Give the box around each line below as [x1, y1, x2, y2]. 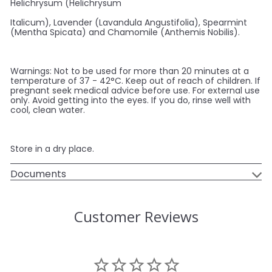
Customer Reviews [73, 206, 199, 227]
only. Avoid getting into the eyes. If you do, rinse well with [10, 94, 251, 107]
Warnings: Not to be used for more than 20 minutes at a [10, 65, 249, 78]
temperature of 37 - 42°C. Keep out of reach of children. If [10, 75, 260, 87]
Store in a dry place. [10, 143, 94, 155]
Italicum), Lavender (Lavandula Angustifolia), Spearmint [10, 16, 247, 29]
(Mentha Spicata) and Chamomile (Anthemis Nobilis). [10, 26, 240, 39]
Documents [10, 167, 66, 182]
